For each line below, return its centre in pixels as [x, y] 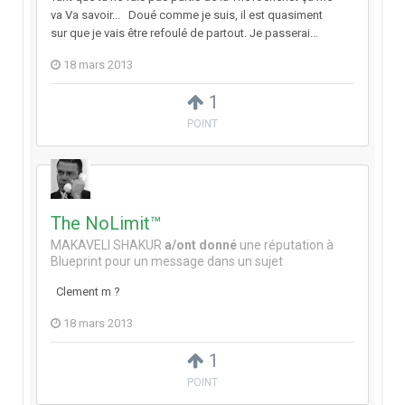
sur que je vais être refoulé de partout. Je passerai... [184, 33]
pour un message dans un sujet [193, 262]
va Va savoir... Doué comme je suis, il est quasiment [187, 15]
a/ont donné [201, 245]
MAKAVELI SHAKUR [106, 245]
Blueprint [76, 262]
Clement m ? [85, 292]
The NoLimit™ [106, 224]
